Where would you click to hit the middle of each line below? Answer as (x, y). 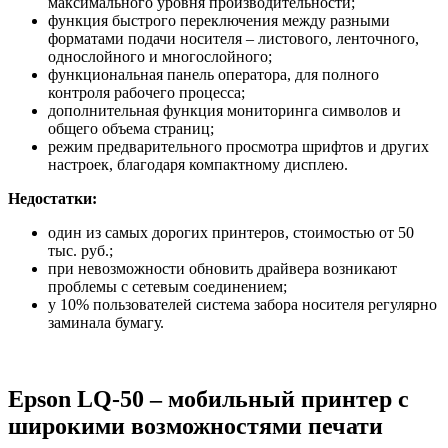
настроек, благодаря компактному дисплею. (198, 164)
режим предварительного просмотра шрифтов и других (238, 146)
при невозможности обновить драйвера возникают (222, 268)
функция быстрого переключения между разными (219, 20)
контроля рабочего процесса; (146, 92)
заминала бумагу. (106, 322)
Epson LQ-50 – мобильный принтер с (208, 398)
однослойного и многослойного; (160, 56)
